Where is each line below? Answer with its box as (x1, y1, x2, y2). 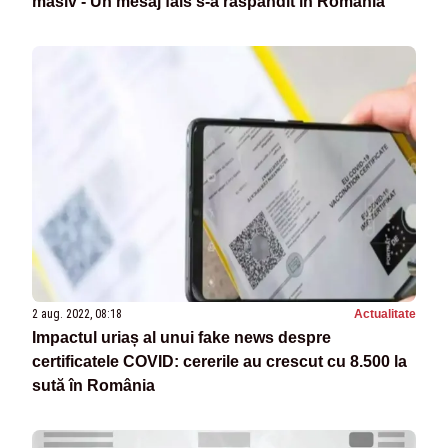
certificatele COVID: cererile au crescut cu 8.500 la (32, 353, 407, 371)
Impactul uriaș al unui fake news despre (32, 329, 331, 347)
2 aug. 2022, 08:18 (32, 307, 122, 322)
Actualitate (354, 307, 416, 322)
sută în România (32, 377, 155, 395)
